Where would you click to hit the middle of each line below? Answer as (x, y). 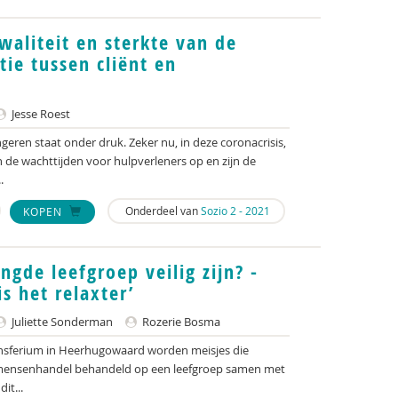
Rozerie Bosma (180, 322)
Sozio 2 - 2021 (235, 211)
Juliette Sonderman (61, 322)
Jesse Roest (40, 114)
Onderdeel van (162, 211)
